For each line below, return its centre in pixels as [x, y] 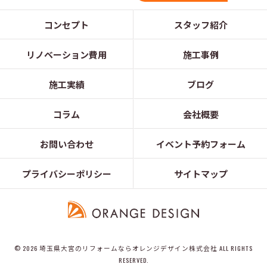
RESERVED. [133, 260]
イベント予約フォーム [201, 144]
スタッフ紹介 [201, 24]
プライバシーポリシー [66, 173]
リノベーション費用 [66, 54]
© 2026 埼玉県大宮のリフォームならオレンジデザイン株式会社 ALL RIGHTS [133, 248]
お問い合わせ [66, 144]
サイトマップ [201, 173]
